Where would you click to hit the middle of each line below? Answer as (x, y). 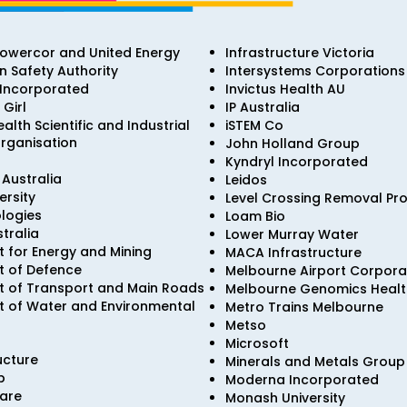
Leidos (246, 180)
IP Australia (263, 107)
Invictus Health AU (285, 89)
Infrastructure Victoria (300, 53)
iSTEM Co (254, 125)
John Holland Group (293, 144)
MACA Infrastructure (293, 253)
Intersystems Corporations (315, 71)
